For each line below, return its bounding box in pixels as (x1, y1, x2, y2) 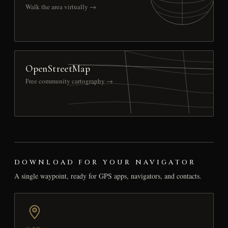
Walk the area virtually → (25, 2, 97, 12)
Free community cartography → (25, 76, 113, 86)
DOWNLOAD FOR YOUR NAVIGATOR (14, 158, 196, 167)
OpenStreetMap (25, 63, 91, 75)
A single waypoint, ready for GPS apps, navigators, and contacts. (14, 171, 202, 181)
